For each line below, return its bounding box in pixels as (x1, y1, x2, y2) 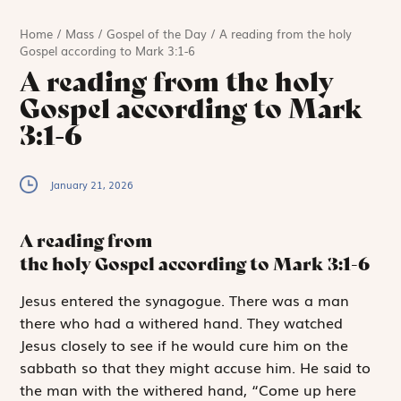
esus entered (25, 288, 115, 311)
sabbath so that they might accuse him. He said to (20, 355, 371, 378)
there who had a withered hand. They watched (20, 311, 344, 333)
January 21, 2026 (50, 177, 134, 192)
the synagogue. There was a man (114, 288, 350, 311)
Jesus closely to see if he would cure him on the (20, 333, 349, 355)
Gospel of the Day (107, 25, 208, 43)
